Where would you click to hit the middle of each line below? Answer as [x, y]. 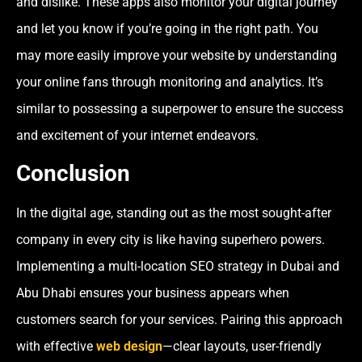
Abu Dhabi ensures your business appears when [153, 293]
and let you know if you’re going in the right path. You [167, 28]
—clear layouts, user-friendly [242, 347]
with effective [56, 347]
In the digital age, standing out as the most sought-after [174, 213]
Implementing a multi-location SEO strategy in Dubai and [178, 267]
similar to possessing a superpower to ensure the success [180, 108]
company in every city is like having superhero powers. [170, 240]
